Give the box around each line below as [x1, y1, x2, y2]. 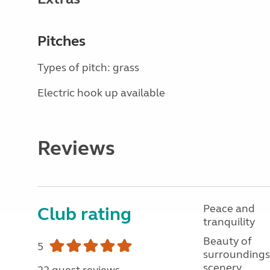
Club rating [37, 203, 131, 225]
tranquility [202, 215, 255, 228]
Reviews [37, 136, 115, 161]
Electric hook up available [37, 86, 165, 99]
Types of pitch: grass [37, 61, 139, 74]
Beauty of [202, 234, 252, 248]
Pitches [37, 33, 86, 50]
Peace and [202, 202, 255, 215]
